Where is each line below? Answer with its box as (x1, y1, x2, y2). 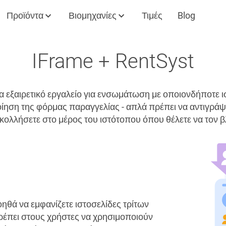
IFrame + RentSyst (32, 49, 194, 73)
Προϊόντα (7, 10, 43, 21)
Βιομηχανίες (69, 10, 117, 21)
